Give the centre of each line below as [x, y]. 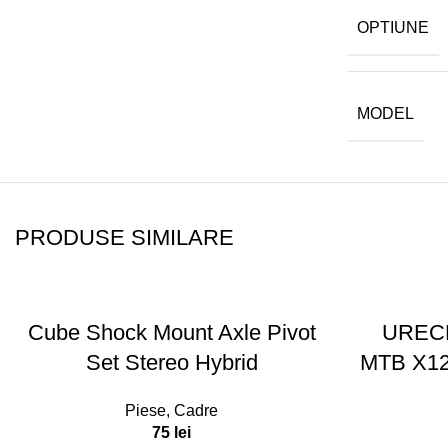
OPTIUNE [393, 28]
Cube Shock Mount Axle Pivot [171, 332]
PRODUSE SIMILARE [124, 237]
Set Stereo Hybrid [171, 362]
